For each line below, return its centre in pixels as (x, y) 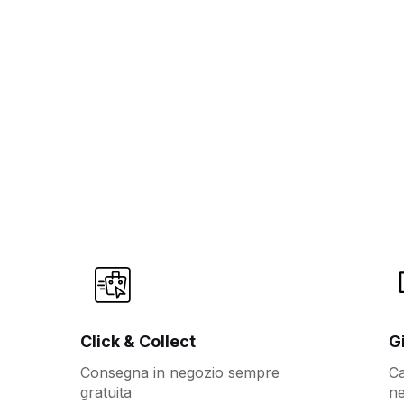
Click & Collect (138, 342)
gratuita (106, 393)
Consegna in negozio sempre (180, 373)
